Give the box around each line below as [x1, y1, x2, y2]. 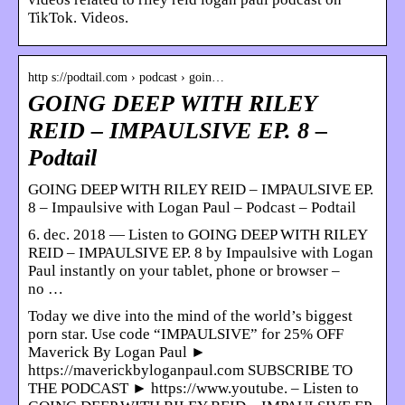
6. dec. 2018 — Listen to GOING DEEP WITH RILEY [28, 225, 367, 243]
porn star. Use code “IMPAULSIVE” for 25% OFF [28, 325, 344, 343]
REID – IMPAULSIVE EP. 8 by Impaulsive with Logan [28, 243, 373, 261]
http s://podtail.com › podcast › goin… [28, 70, 224, 84]
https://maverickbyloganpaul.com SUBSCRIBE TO [28, 361, 353, 379]
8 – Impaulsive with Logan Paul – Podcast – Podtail [28, 198, 356, 216]
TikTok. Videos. [28, 8, 128, 26]
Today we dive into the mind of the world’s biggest [28, 306, 353, 325]
